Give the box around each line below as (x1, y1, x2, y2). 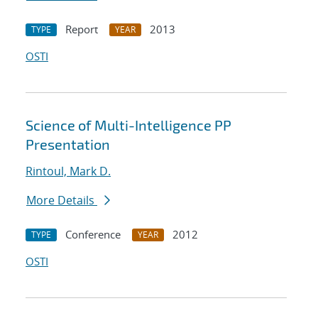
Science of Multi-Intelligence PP (26, 116, 231, 134)
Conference (65, 227, 121, 242)
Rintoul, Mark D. (26, 163, 111, 180)
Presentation (26, 136, 110, 153)
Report (65, 22, 98, 37)
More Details (26, 192, 97, 209)
